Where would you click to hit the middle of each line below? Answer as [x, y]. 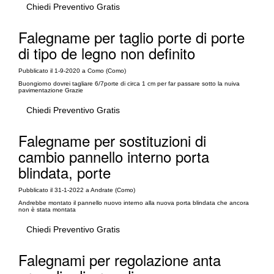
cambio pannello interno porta [114, 156]
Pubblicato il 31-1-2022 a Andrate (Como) [77, 190]
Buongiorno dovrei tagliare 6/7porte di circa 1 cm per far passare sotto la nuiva [129, 83]
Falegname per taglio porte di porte [131, 37]
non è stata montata [47, 209]
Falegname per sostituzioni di [112, 140]
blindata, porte [65, 172]
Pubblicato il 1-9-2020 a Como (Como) [72, 71]
